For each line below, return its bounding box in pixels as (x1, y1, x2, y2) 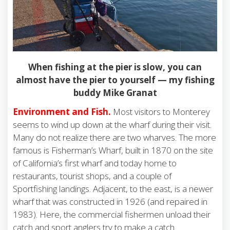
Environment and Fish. (13, 106, 111, 118)
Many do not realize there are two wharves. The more (13, 131, 216, 144)
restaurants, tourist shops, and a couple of (13, 170, 171, 182)
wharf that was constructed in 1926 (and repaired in (13, 196, 207, 208)
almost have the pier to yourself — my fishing (15, 74, 215, 86)
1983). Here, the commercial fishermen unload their (13, 208, 210, 221)
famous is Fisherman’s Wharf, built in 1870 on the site (13, 144, 213, 157)
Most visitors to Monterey (111, 106, 210, 118)
